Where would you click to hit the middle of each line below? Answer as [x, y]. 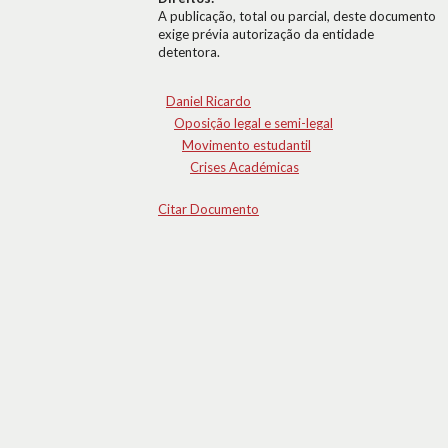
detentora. [189, 52]
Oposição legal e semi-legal [253, 123]
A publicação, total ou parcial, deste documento [297, 16]
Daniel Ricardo [208, 101]
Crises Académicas [244, 167]
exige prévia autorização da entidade [266, 34]
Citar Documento [208, 209]
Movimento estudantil [246, 145]
